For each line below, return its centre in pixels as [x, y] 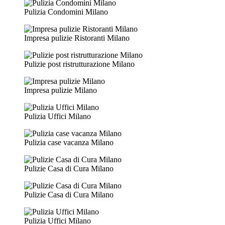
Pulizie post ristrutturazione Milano [79, 64]
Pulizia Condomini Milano [66, 12]
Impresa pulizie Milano [61, 90]
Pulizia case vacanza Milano [69, 142]
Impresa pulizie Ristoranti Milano [77, 38]
